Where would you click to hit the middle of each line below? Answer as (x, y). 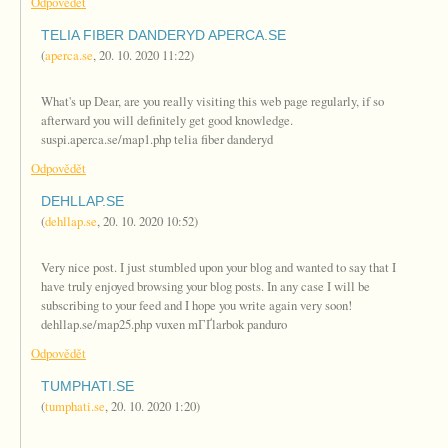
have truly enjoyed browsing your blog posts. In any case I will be (205, 286)
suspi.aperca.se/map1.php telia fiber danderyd (157, 139)
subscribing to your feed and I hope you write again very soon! (196, 305)
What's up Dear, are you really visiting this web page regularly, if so (212, 101)
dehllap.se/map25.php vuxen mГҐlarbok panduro (164, 324)
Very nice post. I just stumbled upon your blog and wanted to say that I (218, 267)
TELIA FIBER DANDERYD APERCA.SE (163, 35)
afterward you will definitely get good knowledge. (167, 120)
